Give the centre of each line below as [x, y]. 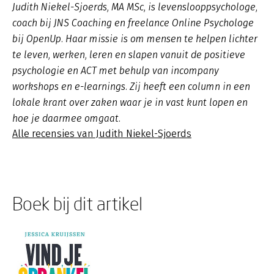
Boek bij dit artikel [77, 203]
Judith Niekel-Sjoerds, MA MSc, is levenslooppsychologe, [135, 7]
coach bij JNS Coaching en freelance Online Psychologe [133, 23]
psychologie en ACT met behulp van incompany [116, 71]
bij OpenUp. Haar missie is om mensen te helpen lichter [135, 39]
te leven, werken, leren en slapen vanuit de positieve [129, 55]
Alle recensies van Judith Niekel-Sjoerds [102, 134]
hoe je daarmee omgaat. [66, 118]
